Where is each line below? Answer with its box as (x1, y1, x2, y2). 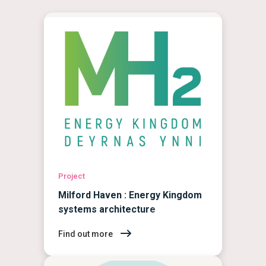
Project (58, 171, 85, 180)
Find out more (58, 229, 115, 239)
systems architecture (58, 203, 156, 215)
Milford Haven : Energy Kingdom (58, 189, 202, 201)
